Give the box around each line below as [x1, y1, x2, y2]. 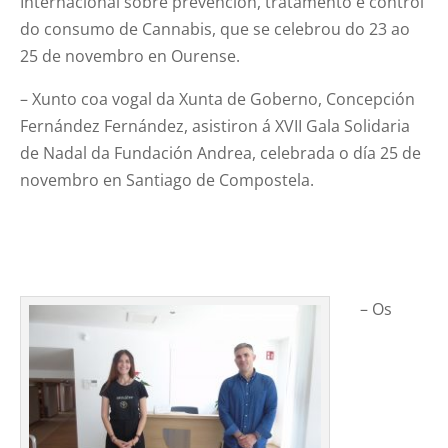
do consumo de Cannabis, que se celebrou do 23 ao [20, 18, 411, 41]
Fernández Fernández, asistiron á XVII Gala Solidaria [20, 115, 411, 138]
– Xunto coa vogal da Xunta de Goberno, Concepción [20, 88, 416, 111]
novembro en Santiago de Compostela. [20, 169, 315, 192]
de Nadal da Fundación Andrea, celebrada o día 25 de [20, 142, 422, 165]
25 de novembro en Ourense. [20, 45, 241, 68]
